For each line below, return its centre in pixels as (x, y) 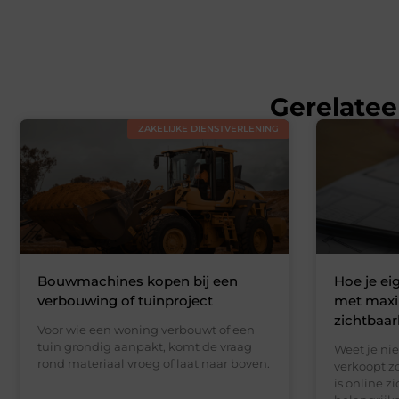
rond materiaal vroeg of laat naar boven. (154, 364)
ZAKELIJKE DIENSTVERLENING (208, 128)
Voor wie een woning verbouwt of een (146, 330)
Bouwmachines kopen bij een (138, 281)
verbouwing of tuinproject (125, 301)
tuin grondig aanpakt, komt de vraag (145, 347)
